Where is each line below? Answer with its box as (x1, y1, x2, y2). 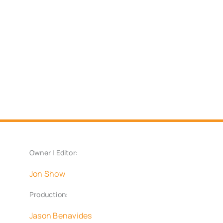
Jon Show (29, 168, 65, 180)
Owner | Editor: (29, 148, 78, 158)
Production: (29, 190, 68, 200)
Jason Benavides (29, 210, 92, 222)
